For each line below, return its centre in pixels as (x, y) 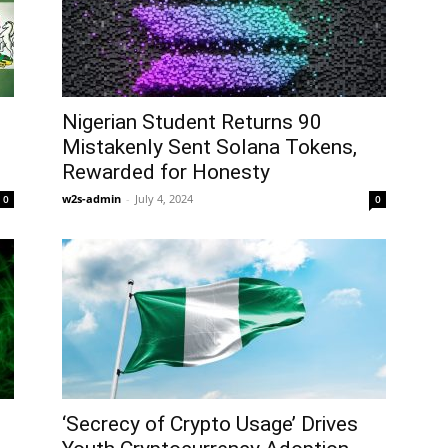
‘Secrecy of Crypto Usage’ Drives (210, 423)
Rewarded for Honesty (166, 171)
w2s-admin (91, 198)
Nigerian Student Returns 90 (192, 121)
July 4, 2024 (164, 198)
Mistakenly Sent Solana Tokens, (209, 146)
